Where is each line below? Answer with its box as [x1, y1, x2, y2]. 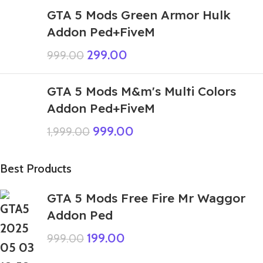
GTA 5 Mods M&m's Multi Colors [47, 83, 236, 99]
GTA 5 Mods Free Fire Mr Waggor [47, 190, 245, 205]
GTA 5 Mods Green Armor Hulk [47, 7, 231, 22]
